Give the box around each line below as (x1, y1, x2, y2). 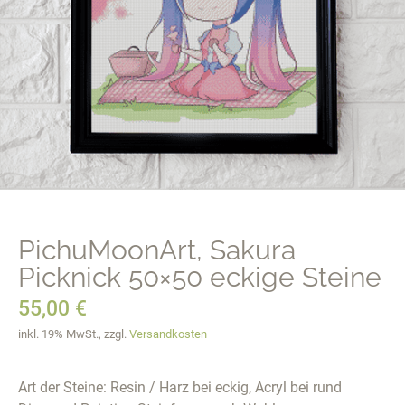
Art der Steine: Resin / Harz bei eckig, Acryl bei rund (18, 378, 342, 396)
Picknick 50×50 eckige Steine (18, 261, 381, 294)
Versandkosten (129, 327, 207, 342)
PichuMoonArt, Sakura (18, 234, 296, 267)
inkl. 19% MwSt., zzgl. (18, 327, 129, 342)
